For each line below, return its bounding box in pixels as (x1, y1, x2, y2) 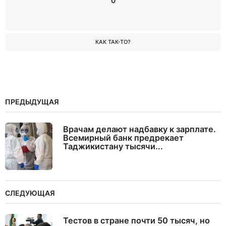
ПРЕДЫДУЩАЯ (5, 97, 59, 106)
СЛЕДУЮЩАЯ (5, 189, 55, 198)
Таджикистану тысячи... (63, 141, 163, 152)
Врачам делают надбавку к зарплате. (63, 124, 216, 135)
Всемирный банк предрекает (63, 133, 184, 143)
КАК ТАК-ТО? (95, 38, 131, 46)
